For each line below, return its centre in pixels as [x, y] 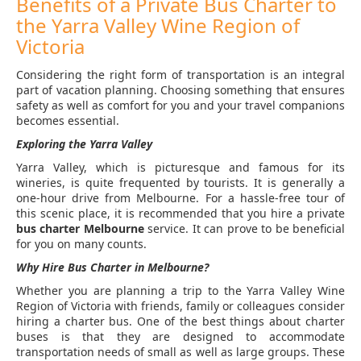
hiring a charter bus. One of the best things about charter [180, 322]
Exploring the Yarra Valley [84, 144]
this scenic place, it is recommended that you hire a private [180, 214]
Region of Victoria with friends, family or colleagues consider [180, 306]
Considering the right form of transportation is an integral [180, 75]
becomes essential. [68, 121]
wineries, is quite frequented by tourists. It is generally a [180, 183]
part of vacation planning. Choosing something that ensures [180, 90]
